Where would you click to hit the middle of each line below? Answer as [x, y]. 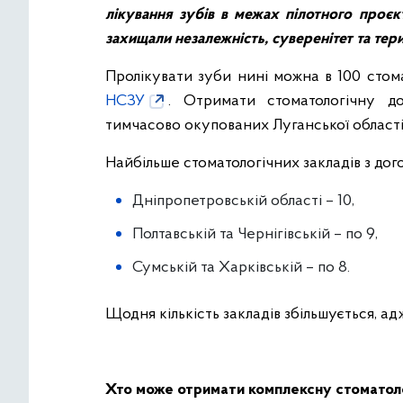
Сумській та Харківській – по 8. [241, 268]
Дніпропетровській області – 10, [243, 201]
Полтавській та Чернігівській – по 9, [255, 235]
